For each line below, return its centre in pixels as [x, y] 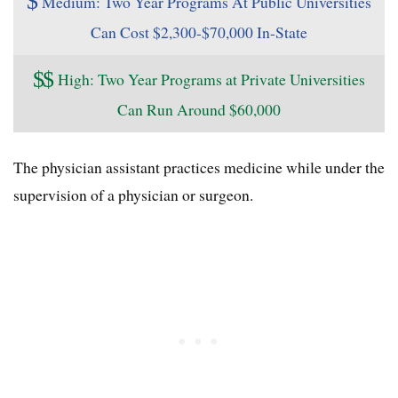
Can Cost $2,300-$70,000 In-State [199, 32]
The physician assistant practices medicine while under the [199, 167]
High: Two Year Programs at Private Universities [211, 80]
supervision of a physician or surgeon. [133, 195]
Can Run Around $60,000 [199, 109]
